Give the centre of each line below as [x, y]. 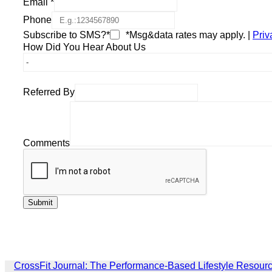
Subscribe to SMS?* [66, 35]
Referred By [49, 92]
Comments [46, 143]
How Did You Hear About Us [84, 47]
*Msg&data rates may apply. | [188, 35]
